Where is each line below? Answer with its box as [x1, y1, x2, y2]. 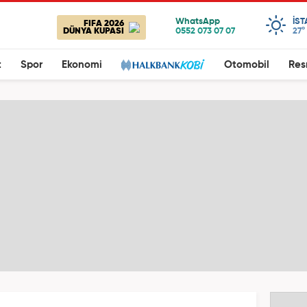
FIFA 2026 [84, 19, 124, 28]
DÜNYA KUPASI [63, 27, 124, 36]
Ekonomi [62, 60, 102, 70]
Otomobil [224, 60, 269, 70]
